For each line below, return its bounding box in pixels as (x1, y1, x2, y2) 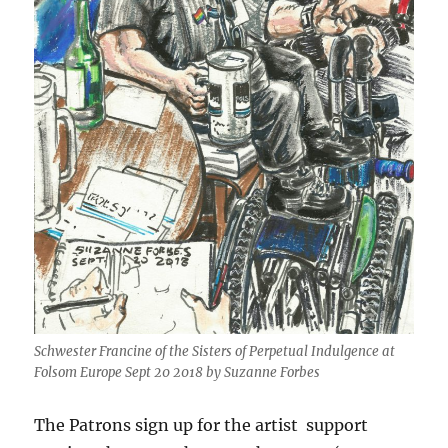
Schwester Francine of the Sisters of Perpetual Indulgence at (34, 342, 396, 360)
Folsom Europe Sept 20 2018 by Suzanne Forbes (34, 363, 321, 381)
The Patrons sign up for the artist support (34, 414, 369, 435)
